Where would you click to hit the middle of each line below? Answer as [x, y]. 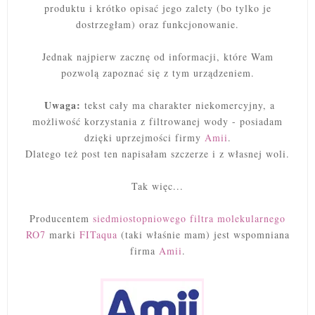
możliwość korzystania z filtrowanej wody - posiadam [157, 122]
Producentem [61, 219]
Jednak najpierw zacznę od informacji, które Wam [157, 57]
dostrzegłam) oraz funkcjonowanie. [157, 25]
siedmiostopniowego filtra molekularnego [189, 219]
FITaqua [98, 235]
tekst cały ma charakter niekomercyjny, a [180, 105]
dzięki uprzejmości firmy [144, 138]
